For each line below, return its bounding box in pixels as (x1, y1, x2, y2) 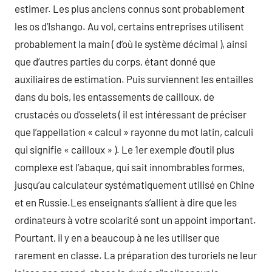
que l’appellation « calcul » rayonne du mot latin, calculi (15, 126, 253, 138)
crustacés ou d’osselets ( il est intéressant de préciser (15, 108, 246, 120)
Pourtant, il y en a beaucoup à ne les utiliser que (15, 231, 220, 243)
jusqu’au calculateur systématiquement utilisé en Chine (15, 178, 254, 191)
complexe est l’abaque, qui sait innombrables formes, (15, 161, 245, 173)
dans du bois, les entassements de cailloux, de (15, 90, 214, 103)
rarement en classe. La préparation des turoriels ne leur (15, 249, 257, 261)
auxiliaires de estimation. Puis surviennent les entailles (15, 73, 253, 85)
